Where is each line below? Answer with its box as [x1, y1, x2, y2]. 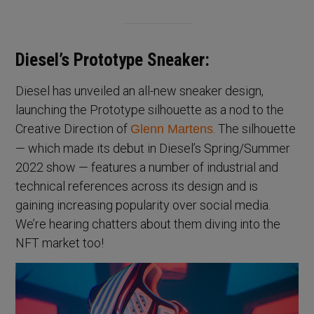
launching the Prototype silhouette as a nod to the [15, 102, 285, 118]
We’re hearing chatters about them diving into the [15, 217, 281, 232]
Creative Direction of [15, 121, 131, 137]
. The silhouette [213, 121, 296, 137]
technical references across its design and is [15, 179, 259, 194]
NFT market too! [15, 235, 104, 251]
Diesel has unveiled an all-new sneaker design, [15, 83, 264, 99]
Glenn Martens [130, 122, 214, 137]
